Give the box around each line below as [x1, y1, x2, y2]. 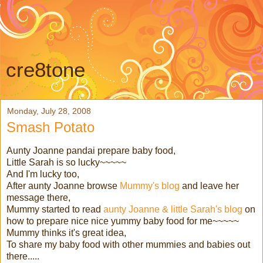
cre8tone [6, 59, 85, 81]
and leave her [180, 180, 239, 191]
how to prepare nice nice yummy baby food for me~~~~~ [6, 215, 239, 226]
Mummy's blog [120, 180, 180, 191]
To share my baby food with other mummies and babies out [6, 239, 250, 249]
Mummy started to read [6, 204, 103, 214]
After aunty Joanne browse [6, 180, 120, 191]
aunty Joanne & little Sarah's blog [103, 204, 242, 214]
